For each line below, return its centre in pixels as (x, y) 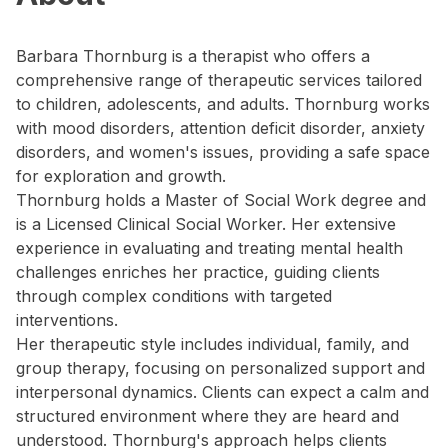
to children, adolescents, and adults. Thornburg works (223, 104)
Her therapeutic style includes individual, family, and (212, 344)
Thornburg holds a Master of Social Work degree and (221, 200)
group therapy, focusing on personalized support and (220, 368)
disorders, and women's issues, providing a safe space (223, 152)
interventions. (67, 320)
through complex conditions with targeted (174, 296)
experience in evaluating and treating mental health (209, 248)
